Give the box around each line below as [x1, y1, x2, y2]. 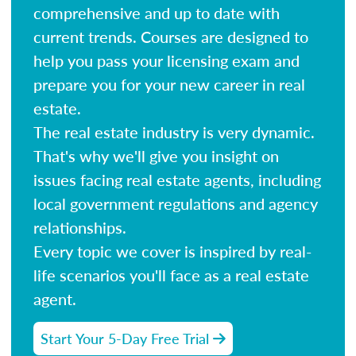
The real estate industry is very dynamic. [33, 120, 315, 143]
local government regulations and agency [33, 192, 318, 215]
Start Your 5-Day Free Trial [41, 327, 213, 348]
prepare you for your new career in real [33, 72, 305, 95]
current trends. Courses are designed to [33, 25, 308, 48]
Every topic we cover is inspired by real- [33, 239, 311, 262]
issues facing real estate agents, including [33, 168, 321, 191]
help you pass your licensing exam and [33, 48, 300, 72]
